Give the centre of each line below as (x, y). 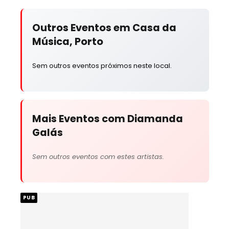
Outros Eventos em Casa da (104, 28)
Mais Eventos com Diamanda (107, 119)
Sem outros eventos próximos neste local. (102, 65)
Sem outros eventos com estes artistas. (98, 156)
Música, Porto (67, 41)
